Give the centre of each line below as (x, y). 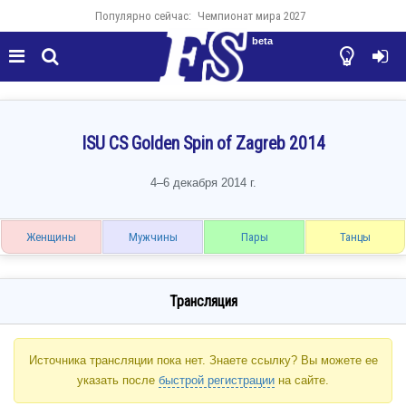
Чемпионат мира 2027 (251, 16)
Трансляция (203, 302)
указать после (118, 381)
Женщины (51, 237)
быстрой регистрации (217, 381)
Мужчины (153, 237)
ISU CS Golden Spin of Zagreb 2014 (203, 144)
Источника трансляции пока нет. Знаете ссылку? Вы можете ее (203, 361)
